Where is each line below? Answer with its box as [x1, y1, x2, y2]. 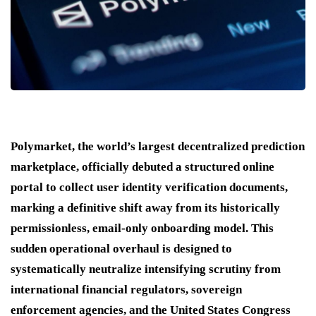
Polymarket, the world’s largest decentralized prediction [11, 139, 305, 153]
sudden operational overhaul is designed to [11, 241, 232, 255]
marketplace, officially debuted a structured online [11, 159, 274, 174]
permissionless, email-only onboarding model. [11, 221, 248, 235]
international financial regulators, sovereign [11, 282, 242, 296]
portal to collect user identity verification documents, [11, 180, 288, 194]
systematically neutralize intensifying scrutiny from [11, 262, 281, 276]
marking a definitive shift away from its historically [11, 200, 280, 214]
